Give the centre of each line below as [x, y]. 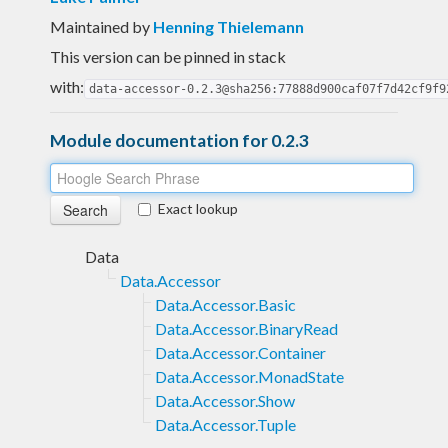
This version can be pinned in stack [168, 56]
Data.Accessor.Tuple [225, 424]
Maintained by [101, 26]
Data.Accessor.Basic [225, 304]
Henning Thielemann [228, 26]
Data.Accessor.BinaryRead [246, 328]
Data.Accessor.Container [240, 352]
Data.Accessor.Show [225, 400]
